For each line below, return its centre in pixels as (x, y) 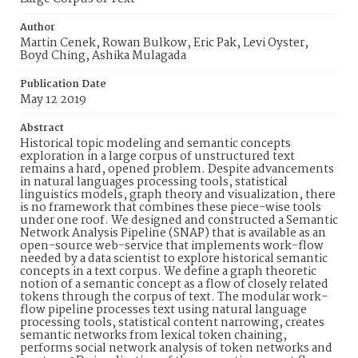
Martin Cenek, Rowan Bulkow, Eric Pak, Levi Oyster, (164, 43)
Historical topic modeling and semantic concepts (155, 144)
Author (38, 28)
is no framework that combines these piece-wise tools (171, 208)
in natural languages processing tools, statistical (154, 182)
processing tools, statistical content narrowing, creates (172, 323)
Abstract (42, 128)
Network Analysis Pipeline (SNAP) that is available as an (173, 233)
